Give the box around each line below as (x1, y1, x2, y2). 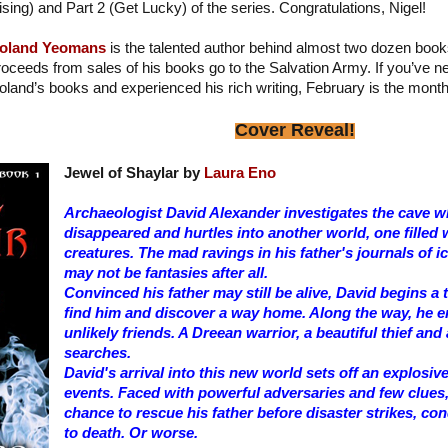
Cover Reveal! (235, 119, 356, 140)
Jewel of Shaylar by (63, 164, 204, 181)
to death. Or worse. (63, 424, 198, 441)
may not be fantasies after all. (63, 264, 268, 281)
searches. (63, 344, 131, 361)
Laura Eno (203, 164, 276, 181)
